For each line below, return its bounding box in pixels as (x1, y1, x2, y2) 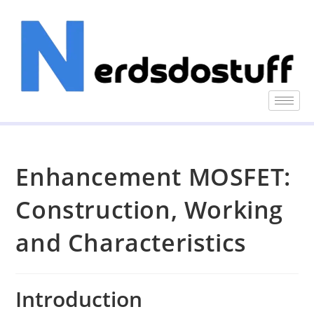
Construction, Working (15, 193, 284, 226)
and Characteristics (15, 226, 247, 259)
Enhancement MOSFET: (15, 160, 291, 193)
